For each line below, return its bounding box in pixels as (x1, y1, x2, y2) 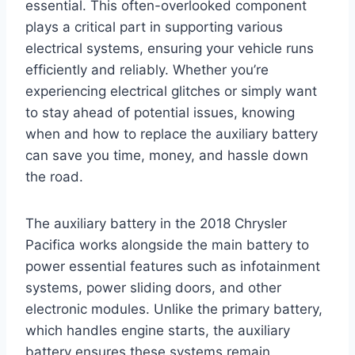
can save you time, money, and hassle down (25, 147, 308, 163)
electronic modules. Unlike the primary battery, (25, 300, 323, 317)
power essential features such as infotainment (25, 258, 320, 274)
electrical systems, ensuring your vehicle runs (25, 40, 314, 56)
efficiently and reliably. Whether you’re (25, 61, 269, 78)
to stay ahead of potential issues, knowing (25, 104, 295, 120)
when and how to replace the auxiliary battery (25, 125, 318, 142)
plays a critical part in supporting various (25, 18, 283, 35)
